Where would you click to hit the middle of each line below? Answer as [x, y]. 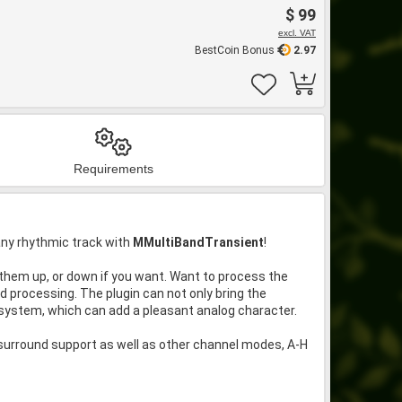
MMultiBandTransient [198, 242]
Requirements [114, 169]
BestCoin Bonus [236, 50]
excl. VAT [297, 33]
